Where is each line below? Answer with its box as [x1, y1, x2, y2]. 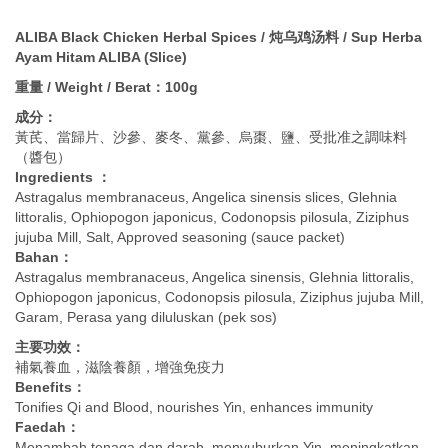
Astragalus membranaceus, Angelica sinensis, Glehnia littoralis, [15, 269, 414, 286]
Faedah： [15, 419, 80, 436]
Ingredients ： [15, 169, 111, 186]
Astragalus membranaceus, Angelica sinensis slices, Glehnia [15, 189, 397, 206]
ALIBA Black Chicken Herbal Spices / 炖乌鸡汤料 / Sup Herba [15, 29, 422, 46]
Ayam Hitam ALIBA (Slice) [15, 49, 187, 66]
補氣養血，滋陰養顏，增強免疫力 [15, 359, 225, 376]
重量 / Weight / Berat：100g [15, 79, 198, 96]
